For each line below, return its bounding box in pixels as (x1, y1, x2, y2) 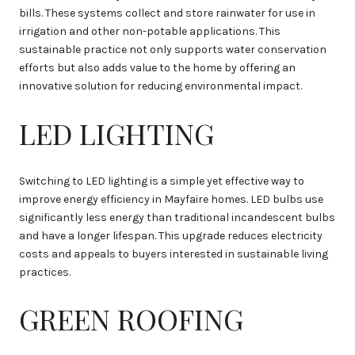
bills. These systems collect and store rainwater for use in (19, 6, 315, 21)
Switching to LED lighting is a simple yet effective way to (19, 174, 304, 188)
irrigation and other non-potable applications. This (19, 25, 281, 39)
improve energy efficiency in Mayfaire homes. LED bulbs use (19, 192, 323, 206)
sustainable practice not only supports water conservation (19, 43, 326, 57)
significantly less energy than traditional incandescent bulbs (19, 210, 335, 224)
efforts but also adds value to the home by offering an (19, 61, 296, 75)
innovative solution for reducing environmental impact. (19, 79, 302, 94)
